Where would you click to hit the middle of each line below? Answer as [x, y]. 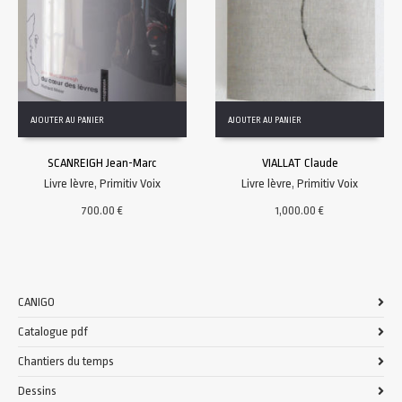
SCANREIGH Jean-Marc [102, 162]
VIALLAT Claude [300, 162]
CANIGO [36, 301]
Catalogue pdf [53, 331]
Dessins [37, 390]
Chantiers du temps [66, 361]
